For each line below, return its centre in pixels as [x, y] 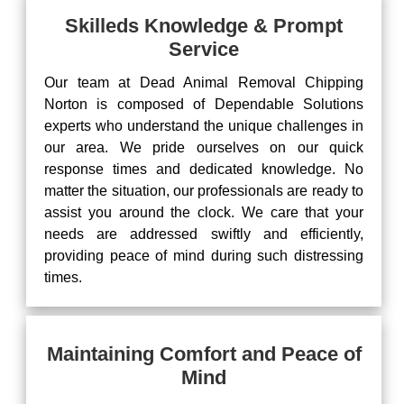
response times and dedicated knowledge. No [204, 169]
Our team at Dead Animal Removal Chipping [204, 83]
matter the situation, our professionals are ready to [204, 191]
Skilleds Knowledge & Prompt [204, 26]
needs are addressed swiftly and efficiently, [204, 234]
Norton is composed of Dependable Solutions [204, 104]
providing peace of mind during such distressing [204, 256]
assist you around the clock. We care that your [204, 212]
